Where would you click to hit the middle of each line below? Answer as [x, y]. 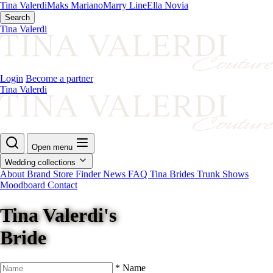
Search [17, 17]
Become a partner [59, 79]
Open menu [52, 147]
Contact [62, 185]
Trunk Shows [223, 174]
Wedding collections [41, 163]
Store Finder [78, 174]
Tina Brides [173, 174]
